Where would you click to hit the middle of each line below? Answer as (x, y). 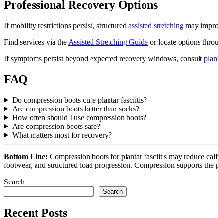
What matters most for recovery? (62, 135)
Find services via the (36, 42)
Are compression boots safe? (56, 126)
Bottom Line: (26, 156)
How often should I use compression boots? (79, 117)
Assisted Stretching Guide (108, 42)
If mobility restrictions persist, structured (66, 26)
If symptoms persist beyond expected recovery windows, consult (104, 59)
